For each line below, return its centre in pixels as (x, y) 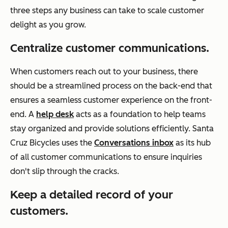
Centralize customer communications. (110, 48)
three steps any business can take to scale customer (107, 10)
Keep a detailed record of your (92, 194)
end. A (23, 114)
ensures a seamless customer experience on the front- (111, 100)
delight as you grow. (48, 24)
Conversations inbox (134, 142)
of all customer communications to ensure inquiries (106, 157)
